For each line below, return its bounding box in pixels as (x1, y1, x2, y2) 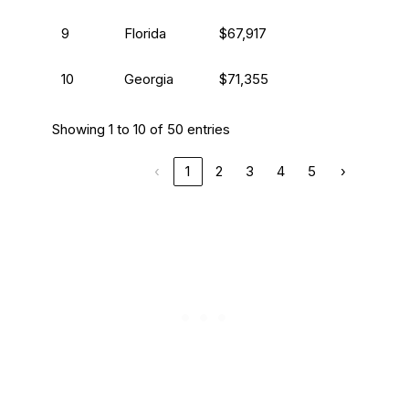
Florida (123, 25, 166, 43)
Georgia (123, 70, 173, 89)
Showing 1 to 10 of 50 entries (51, 121, 230, 139)
